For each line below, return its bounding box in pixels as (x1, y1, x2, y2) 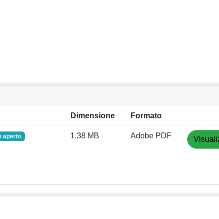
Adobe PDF (131, 131, 172, 140)
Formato (131, 111, 162, 120)
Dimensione (70, 111, 115, 120)
